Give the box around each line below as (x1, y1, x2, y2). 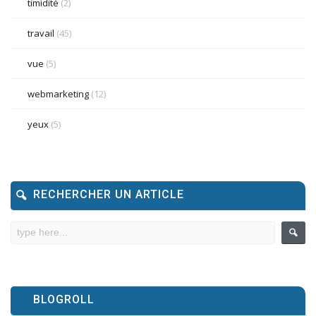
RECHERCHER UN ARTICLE (33, 188, 184, 202)
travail (28, 27, 54, 40)
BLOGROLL (33, 293, 95, 307)
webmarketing (28, 87, 89, 101)
